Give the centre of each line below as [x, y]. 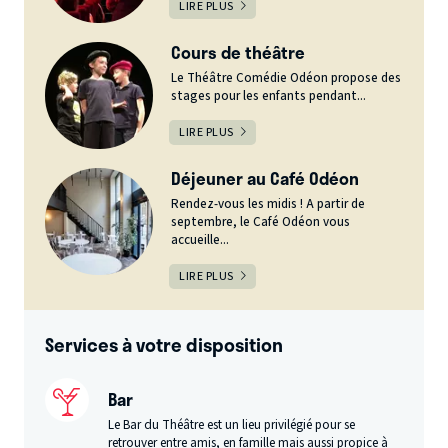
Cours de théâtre [238, 51]
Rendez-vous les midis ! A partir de [268, 203]
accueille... [200, 239]
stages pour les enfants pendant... [269, 95]
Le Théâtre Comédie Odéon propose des [286, 77]
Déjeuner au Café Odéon [265, 177]
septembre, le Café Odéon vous [261, 221]
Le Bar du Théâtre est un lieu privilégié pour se [232, 424]
